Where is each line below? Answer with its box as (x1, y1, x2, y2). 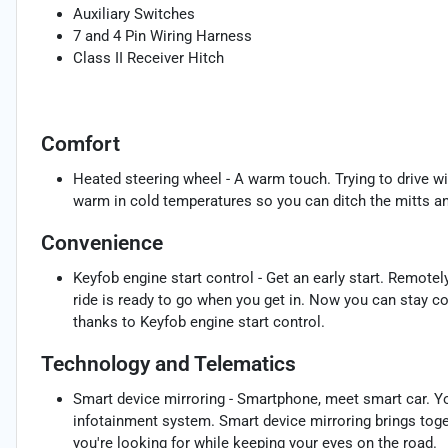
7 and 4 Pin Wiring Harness (73, 27, 252, 46)
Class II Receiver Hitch (73, 49, 224, 68)
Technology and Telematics (41, 352, 296, 377)
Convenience (41, 231, 163, 256)
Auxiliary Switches (73, 5, 195, 24)
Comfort (41, 132, 120, 157)
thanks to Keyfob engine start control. (73, 313, 325, 332)
